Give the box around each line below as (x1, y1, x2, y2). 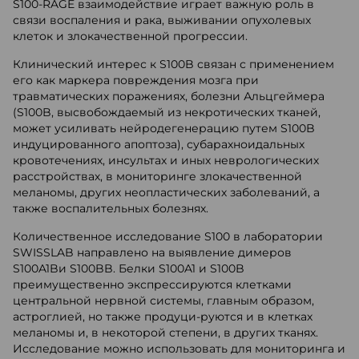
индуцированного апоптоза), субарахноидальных (13, 137, 305, 151)
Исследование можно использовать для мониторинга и (13, 341, 345, 356)
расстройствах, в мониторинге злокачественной (13, 169, 302, 184)
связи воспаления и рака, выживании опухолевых (13, 13, 311, 27)
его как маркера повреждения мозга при (13, 73, 259, 87)
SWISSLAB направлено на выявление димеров (13, 245, 292, 260)
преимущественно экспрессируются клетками (13, 277, 292, 292)
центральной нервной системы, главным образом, (13, 293, 314, 308)
